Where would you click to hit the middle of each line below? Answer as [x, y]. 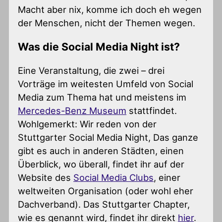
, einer [167, 178]
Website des [46, 178]
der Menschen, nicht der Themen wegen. [107, 23]
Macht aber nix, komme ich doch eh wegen [110, 9]
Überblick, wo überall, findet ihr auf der [101, 164]
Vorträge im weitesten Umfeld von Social [106, 84]
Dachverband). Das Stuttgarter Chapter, [104, 204]
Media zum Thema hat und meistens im [102, 97]
